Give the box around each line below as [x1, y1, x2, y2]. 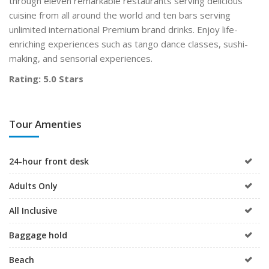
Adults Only [9, 180, 58, 192]
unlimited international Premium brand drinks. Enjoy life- [9, 23, 238, 35]
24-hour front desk [9, 155, 89, 167]
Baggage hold [9, 229, 67, 241]
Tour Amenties [9, 116, 82, 131]
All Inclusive [9, 204, 57, 216]
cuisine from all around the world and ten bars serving [9, 8, 231, 21]
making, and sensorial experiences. [9, 52, 153, 64]
